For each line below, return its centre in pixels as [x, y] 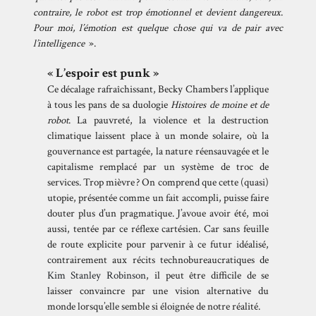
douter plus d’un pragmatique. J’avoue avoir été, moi [158, 213]
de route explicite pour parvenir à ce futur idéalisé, [158, 244]
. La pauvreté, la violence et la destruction [169, 120]
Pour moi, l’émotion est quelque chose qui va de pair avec [158, 28]
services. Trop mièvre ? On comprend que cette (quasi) [158, 182]
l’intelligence [60, 44]
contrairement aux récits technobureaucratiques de [158, 260]
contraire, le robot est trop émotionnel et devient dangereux [157, 13]
